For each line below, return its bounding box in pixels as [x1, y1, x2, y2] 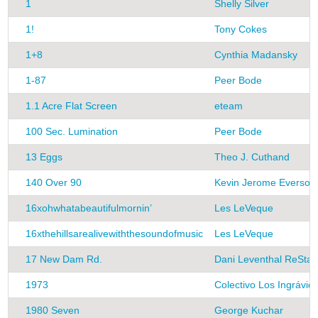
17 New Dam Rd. [26, 253, 102, 265]
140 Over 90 [26, 177, 82, 189]
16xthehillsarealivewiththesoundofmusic [26, 228, 203, 240]
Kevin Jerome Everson [214, 177, 316, 189]
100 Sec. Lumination [26, 126, 118, 138]
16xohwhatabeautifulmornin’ [26, 202, 152, 214]
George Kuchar [214, 305, 283, 317]
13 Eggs [26, 151, 62, 163]
